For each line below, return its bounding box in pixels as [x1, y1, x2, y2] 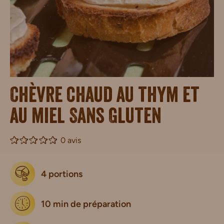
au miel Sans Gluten [10, 108, 161, 129]
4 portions [41, 168, 82, 179]
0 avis [60, 135, 81, 145]
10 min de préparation [41, 198, 131, 209]
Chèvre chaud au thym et [10, 87, 199, 108]
